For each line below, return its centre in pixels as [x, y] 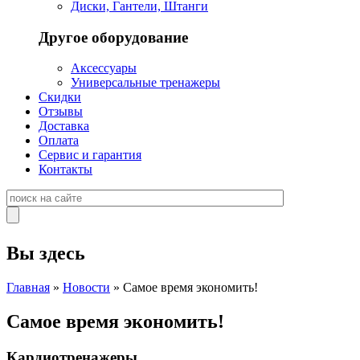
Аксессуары [104, 68]
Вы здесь [46, 254]
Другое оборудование [113, 37]
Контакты [65, 170]
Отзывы [61, 112]
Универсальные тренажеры [145, 83]
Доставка [64, 126]
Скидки [60, 97]
